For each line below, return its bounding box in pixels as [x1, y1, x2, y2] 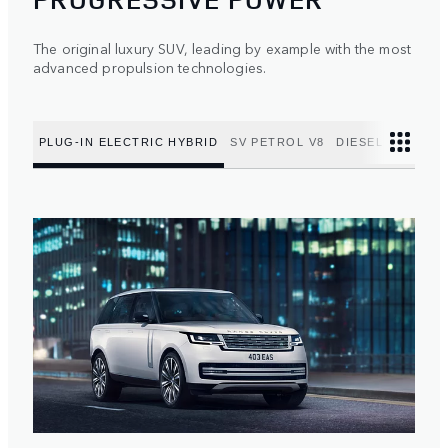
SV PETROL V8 [230, 135, 325, 148]
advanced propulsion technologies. [33, 57, 267, 78]
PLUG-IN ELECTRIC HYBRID [39, 135, 219, 148]
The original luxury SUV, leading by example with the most [33, 38, 412, 59]
